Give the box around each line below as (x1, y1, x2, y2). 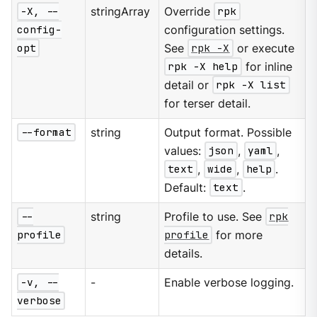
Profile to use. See (164, 209, 266, 224)
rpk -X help (168, 59, 238, 74)
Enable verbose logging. (164, 275, 294, 289)
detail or (164, 78, 213, 92)
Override (164, 4, 214, 18)
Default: (164, 180, 210, 195)
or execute (233, 41, 294, 55)
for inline (241, 59, 292, 74)
